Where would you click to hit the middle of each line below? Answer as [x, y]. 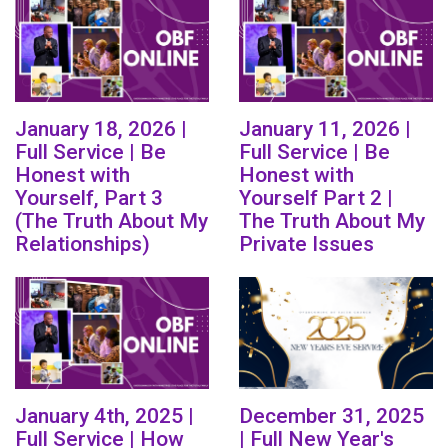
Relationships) [82, 244]
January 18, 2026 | [101, 129]
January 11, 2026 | [325, 129]
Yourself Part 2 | [316, 198]
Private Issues [306, 244]
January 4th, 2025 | [104, 416]
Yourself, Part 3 [89, 198]
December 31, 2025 [331, 416]
